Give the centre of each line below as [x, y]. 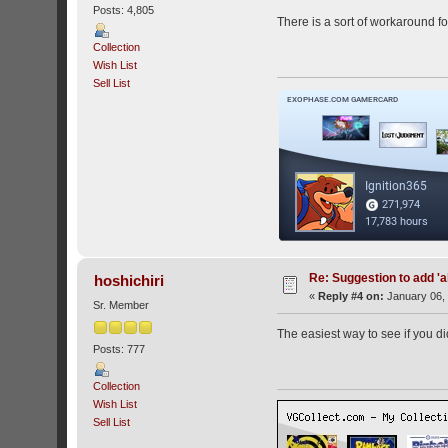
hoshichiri [128, 281]
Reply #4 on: [351, 296]
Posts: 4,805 [124, 9]
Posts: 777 [119, 348]
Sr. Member [121, 305]
